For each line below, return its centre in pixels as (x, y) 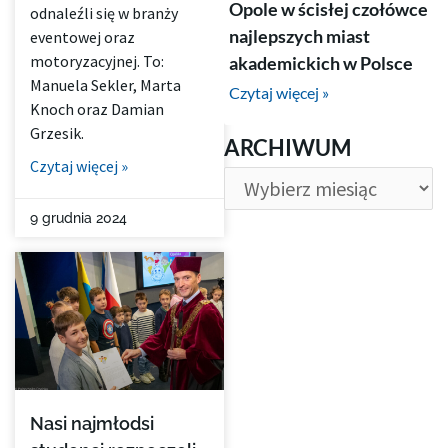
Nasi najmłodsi (92, 424)
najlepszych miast (299, 35)
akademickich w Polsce (321, 62)
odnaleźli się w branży (104, 13)
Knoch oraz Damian (97, 109)
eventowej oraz (82, 37)
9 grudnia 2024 (78, 218)
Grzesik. (57, 133)
